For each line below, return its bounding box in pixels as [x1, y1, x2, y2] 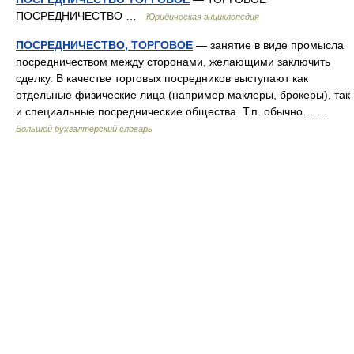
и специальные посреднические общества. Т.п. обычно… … [16, 105, 334, 118]
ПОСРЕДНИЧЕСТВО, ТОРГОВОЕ [16, 39, 193, 51]
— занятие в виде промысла [193, 39, 344, 51]
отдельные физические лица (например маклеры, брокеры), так [16, 88, 350, 101]
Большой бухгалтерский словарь [16, 124, 153, 134]
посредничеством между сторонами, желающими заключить [16, 55, 330, 68]
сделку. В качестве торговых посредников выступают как [16, 72, 308, 85]
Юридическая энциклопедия [146, 12, 259, 21]
